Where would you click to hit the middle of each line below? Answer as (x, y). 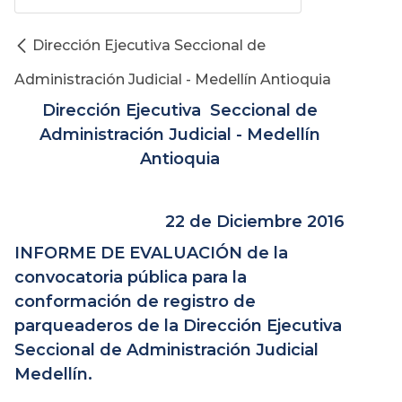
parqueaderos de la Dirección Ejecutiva (178, 326)
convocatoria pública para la (131, 278)
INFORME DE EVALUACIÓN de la (151, 253)
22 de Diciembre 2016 (255, 222)
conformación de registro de (135, 302)
